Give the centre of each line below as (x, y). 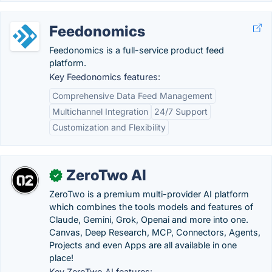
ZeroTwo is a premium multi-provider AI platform (149, 194)
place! (61, 257)
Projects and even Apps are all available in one (143, 245)
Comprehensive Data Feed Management (132, 95)
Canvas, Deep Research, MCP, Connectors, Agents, (155, 232)
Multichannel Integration (100, 111)
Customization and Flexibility (109, 127)
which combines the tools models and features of (151, 206)
